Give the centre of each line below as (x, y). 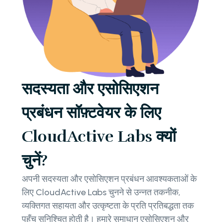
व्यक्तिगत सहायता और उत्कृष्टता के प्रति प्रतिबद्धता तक (108, 206)
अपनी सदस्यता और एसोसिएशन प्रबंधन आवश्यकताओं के (109, 179)
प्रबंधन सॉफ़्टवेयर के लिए (91, 113)
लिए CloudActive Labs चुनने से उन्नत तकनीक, (101, 193)
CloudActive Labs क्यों (99, 137)
